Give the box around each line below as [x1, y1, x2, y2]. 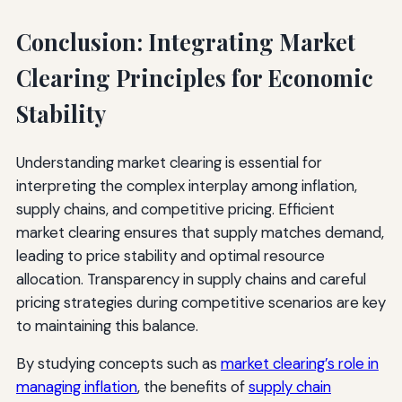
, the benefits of [136, 376, 249, 397]
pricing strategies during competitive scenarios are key [15, 292, 386, 312]
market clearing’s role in [220, 353, 379, 373]
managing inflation [15, 376, 137, 397]
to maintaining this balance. [15, 315, 198, 336]
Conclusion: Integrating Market [15, 26, 355, 57]
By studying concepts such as [15, 353, 221, 373]
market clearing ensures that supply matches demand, [15, 222, 384, 242]
